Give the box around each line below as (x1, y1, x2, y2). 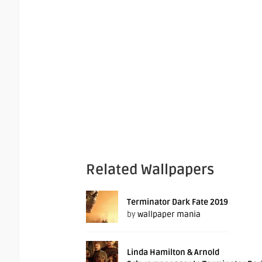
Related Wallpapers (86, 161, 214, 179)
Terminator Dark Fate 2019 (127, 197, 228, 208)
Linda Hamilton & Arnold (127, 247, 219, 258)
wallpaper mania (137, 209, 201, 220)
